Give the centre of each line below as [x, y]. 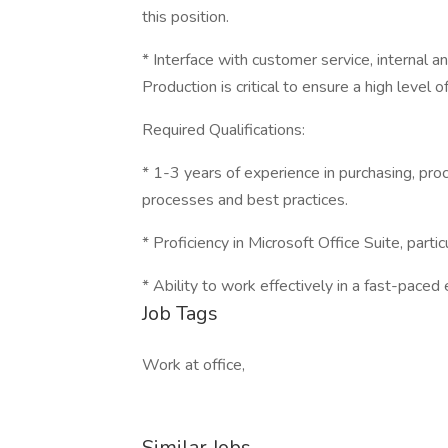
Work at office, [193, 365]
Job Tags [180, 313]
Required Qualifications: [223, 130]
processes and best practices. [245, 200]
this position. [185, 17]
